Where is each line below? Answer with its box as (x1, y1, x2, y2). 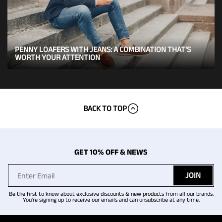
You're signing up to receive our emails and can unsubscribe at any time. (22, 196, 200, 203)
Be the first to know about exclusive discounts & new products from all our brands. (8, 190, 214, 197)
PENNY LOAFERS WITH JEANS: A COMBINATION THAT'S (15, 45, 191, 54)
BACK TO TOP (83, 104, 127, 113)
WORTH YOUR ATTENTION (15, 53, 100, 62)
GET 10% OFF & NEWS (74, 148, 148, 157)
